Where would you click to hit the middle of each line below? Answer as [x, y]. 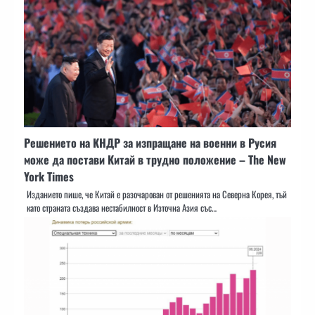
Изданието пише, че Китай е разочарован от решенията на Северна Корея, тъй [157, 194]
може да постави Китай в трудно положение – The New [155, 159]
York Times [49, 176]
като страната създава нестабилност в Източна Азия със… [122, 207]
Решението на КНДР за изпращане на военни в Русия [150, 142]
